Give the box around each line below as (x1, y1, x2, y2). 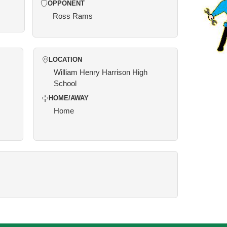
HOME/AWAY (49, 95, 89, 102)
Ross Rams (52, 12, 93, 20)
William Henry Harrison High (54, 68, 147, 77)
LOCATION (49, 56, 82, 63)
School (54, 79, 77, 88)
